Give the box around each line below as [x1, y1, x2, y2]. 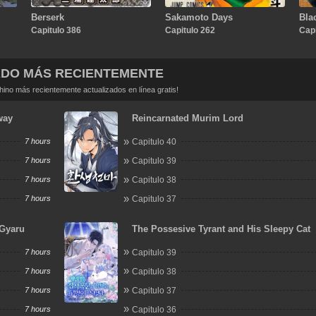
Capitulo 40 [132, 137, 177, 147]
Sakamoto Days [164, 11, 233, 23]
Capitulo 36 [132, 304, 177, 315]
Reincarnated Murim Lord [132, 113, 244, 123]
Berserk [30, 11, 64, 23]
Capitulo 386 [30, 25, 81, 35]
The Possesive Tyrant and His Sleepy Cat [132, 223, 311, 234]
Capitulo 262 [164, 25, 215, 35]
